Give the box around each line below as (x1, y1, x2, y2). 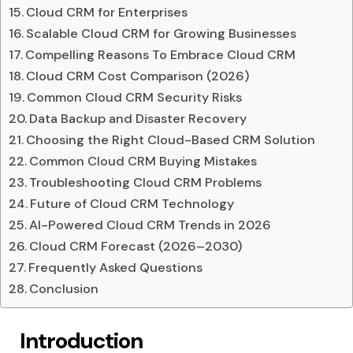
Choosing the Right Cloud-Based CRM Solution (26, 131, 316, 148)
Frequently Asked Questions (28, 258, 203, 276)
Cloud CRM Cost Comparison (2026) (26, 67, 253, 84)
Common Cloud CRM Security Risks (27, 88, 243, 106)
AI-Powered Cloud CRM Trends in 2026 (29, 216, 272, 233)
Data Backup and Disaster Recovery (29, 110, 247, 127)
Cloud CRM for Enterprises (26, 3, 188, 20)
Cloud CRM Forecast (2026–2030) (29, 237, 243, 255)
